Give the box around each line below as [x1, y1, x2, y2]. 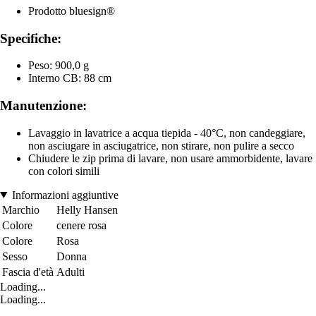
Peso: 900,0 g [28, 59, 89, 72]
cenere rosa [56, 219, 107, 231]
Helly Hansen [56, 203, 118, 216]
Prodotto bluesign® [28, 4, 115, 17]
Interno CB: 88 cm [28, 72, 111, 85]
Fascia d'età [2, 265, 54, 278]
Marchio [2, 203, 39, 216]
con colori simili [28, 164, 99, 177]
